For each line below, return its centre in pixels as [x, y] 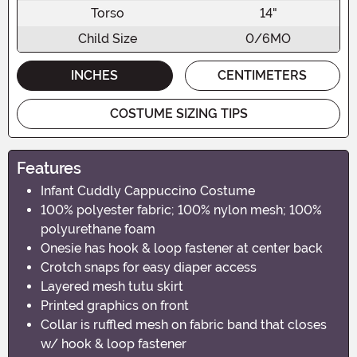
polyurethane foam [98, 229]
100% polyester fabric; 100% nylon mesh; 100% [181, 210]
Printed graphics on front [115, 305]
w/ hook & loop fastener [114, 343]
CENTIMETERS [263, 75]
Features [49, 168]
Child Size [107, 38]
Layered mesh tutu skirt [112, 286]
